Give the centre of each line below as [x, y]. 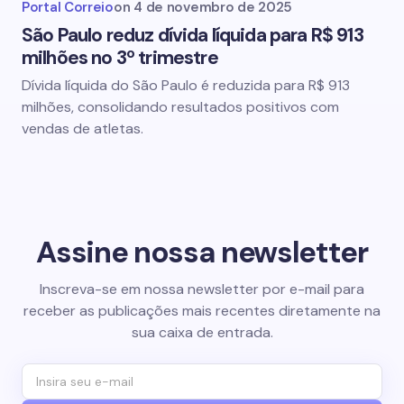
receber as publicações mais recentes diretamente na [202, 310]
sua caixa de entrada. [202, 332]
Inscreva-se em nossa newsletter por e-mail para [202, 289]
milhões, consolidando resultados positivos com [180, 107]
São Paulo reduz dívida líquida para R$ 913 [193, 35]
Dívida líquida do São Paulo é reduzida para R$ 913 [186, 85]
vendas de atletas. [83, 129]
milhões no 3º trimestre [120, 58]
